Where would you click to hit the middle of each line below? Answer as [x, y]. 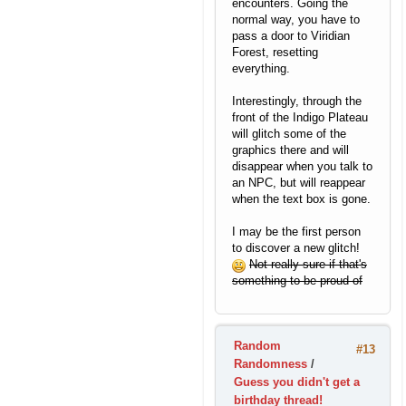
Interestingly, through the [297, 101]
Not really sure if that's [308, 265]
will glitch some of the [289, 134]
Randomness [271, 363]
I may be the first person [296, 232]
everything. [261, 69]
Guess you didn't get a [297, 382]
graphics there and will [290, 150]
